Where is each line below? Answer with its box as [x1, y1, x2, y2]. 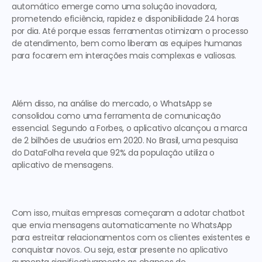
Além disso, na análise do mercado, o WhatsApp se [12, 98, 212, 109]
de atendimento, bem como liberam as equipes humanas [12, 37, 242, 49]
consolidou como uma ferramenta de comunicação [12, 110, 221, 122]
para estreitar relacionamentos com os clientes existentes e [12, 232, 250, 243]
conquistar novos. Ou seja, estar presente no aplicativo [12, 244, 228, 256]
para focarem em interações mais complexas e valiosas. [12, 50, 241, 61]
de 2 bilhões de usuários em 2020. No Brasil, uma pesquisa [12, 135, 239, 146]
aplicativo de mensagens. [12, 159, 116, 171]
